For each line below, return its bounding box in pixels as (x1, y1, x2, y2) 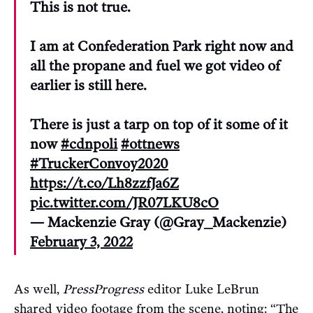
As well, (14, 281, 63, 297)
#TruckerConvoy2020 (30, 154, 168, 172)
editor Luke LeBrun (144, 281, 259, 297)
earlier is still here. (30, 76, 147, 94)
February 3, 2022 (30, 233, 133, 250)
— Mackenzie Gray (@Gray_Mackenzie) (30, 213, 286, 231)
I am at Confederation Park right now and (30, 37, 293, 54)
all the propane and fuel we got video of (30, 57, 280, 74)
